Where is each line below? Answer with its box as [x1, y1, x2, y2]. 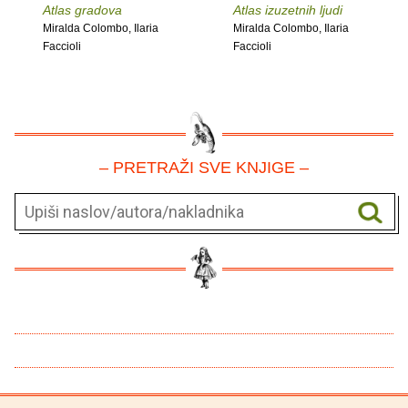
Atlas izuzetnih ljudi [233, 3, 342, 18]
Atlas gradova [43, 3, 122, 18]
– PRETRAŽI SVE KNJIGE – [99, 158, 309, 178]
